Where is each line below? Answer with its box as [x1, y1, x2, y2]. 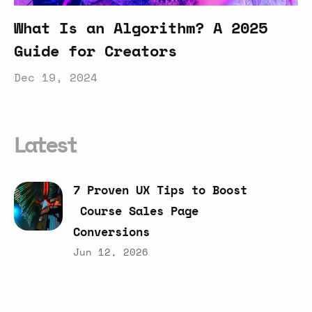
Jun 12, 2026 [73, 244, 148, 259]
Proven [87, 180, 129, 198]
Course [80, 201, 122, 219]
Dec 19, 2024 [14, 68, 97, 86]
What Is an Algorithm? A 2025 [14, 15, 267, 39]
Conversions [73, 222, 150, 240]
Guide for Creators [14, 38, 177, 62]
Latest [14, 127, 77, 161]
